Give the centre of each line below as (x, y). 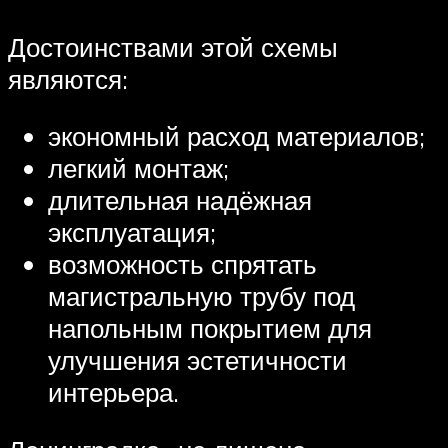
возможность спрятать (182, 264)
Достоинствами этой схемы (173, 46)
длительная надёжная (180, 200)
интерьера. (113, 392)
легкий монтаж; (138, 168)
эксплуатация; (132, 232)
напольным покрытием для (210, 328)
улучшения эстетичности (197, 360)
